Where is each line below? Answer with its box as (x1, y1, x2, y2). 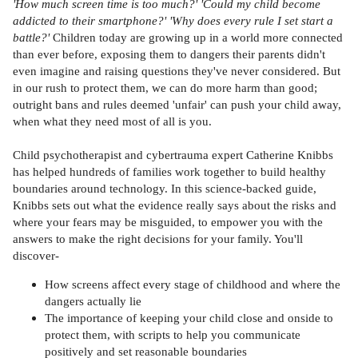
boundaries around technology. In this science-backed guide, (13, 181, 316, 195)
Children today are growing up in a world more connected (53, 30, 343, 44)
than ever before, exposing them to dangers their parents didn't (13, 46, 325, 61)
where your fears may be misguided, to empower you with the (13, 214, 323, 229)
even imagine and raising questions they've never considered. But (13, 63, 340, 78)
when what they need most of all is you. (13, 113, 212, 128)
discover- (13, 248, 59, 262)
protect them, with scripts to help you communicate (45, 328, 300, 342)
